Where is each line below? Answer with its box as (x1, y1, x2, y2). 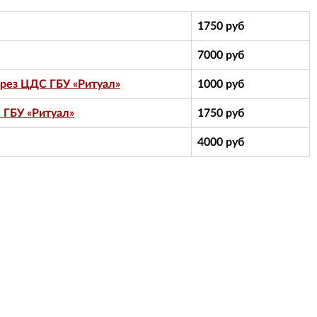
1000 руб (197, 78, 244, 90)
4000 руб (197, 136, 244, 148)
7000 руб (197, 49, 244, 61)
